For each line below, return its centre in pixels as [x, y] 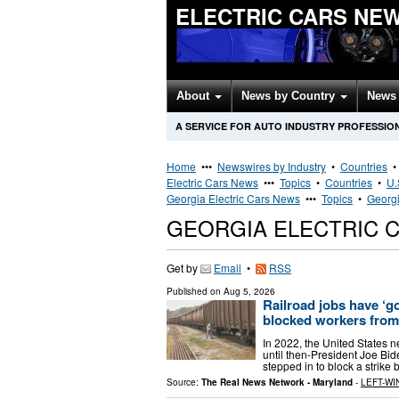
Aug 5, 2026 [249, 291]
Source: [184, 382]
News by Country [290, 96]
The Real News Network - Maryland [277, 382]
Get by [183, 268]
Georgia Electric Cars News [233, 198]
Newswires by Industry [272, 166]
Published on [195, 291]
